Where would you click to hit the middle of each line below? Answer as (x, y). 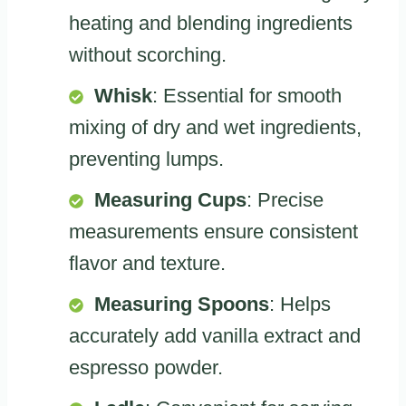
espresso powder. (146, 368)
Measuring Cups (170, 200)
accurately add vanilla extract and (215, 336)
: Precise (285, 200)
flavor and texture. (147, 264)
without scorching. (148, 55)
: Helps (300, 304)
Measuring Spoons (182, 304)
